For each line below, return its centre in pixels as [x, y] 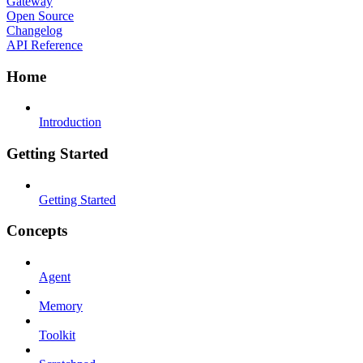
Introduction [70, 122]
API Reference [45, 45]
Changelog [34, 30]
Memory [61, 306]
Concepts [37, 231]
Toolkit [57, 335]
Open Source [40, 15]
